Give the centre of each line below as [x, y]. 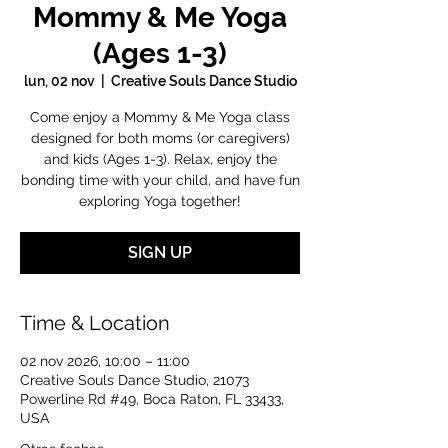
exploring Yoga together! [160, 201]
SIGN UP [160, 252]
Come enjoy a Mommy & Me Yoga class [160, 117]
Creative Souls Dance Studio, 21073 [134, 380]
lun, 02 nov [59, 81]
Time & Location [95, 323]
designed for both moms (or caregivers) [160, 138]
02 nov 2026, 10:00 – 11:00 [105, 361]
